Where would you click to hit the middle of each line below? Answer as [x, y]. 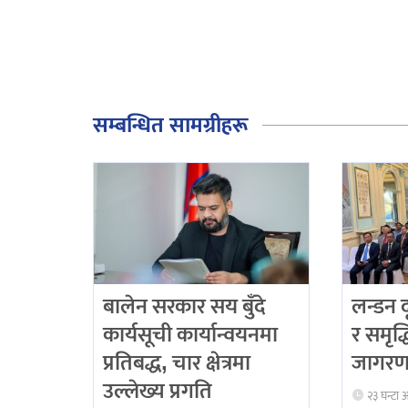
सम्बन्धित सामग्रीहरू [171, 126]
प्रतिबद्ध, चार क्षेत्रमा [177, 363]
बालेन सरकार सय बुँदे [184, 306]
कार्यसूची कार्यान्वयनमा [190, 335]
